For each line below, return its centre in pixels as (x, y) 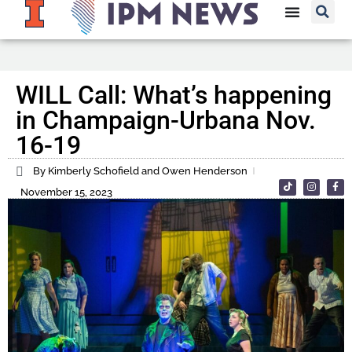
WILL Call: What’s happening (174, 95)
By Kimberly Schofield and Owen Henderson (140, 171)
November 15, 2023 (66, 192)
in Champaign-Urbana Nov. (166, 121)
